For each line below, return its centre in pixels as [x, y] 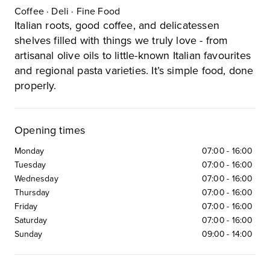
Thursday [32, 193]
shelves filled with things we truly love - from [121, 40]
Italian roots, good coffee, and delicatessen [117, 25]
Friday [26, 206]
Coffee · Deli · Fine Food [67, 11]
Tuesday [30, 165]
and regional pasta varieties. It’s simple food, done [134, 71]
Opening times [50, 130]
